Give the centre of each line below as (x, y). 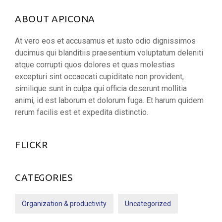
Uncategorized (148, 204)
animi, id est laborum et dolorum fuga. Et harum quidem (109, 100)
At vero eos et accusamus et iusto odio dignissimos (105, 41)
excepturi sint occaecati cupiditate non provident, (99, 77)
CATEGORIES (44, 177)
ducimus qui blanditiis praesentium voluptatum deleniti (109, 53)
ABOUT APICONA (55, 19)
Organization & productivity (64, 204)
